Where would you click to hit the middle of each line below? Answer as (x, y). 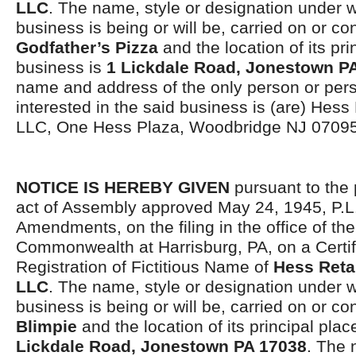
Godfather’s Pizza (87, 47)
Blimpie (46, 326)
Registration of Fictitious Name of (145, 267)
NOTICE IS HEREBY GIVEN (123, 187)
